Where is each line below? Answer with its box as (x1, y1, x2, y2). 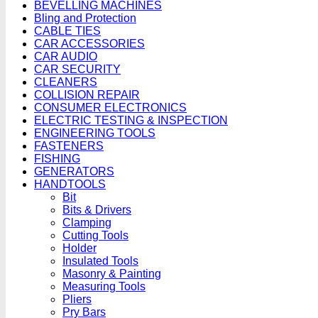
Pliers (62, 293, 92, 305)
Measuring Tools (62, 280, 146, 292)
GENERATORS (34, 165, 114, 177)
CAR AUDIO (34, 50, 97, 62)
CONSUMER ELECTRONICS (34, 102, 187, 114)
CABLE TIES (34, 25, 101, 37)
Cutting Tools (62, 229, 128, 241)
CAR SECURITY (34, 63, 121, 75)
